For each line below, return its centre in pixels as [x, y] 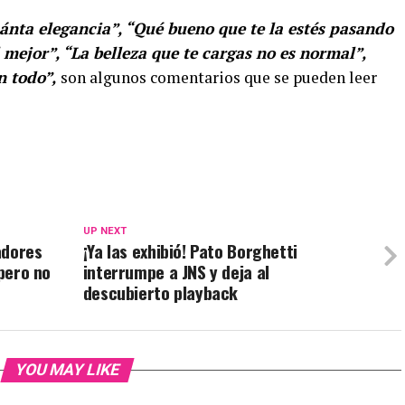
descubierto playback [160, 293]
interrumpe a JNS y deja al [176, 272]
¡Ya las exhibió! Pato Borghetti [190, 251]
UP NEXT [104, 231]
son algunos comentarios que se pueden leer [219, 78]
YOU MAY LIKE [67, 370]
